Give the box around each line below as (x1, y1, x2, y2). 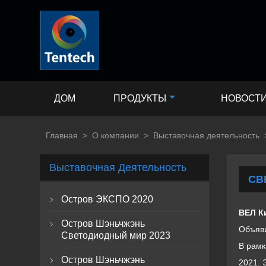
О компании (92, 131, 140, 140)
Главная (46, 131, 78, 140)
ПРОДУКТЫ (113, 93, 166, 103)
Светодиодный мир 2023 (61, 230, 171, 240)
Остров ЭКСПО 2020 (61, 194, 154, 204)
